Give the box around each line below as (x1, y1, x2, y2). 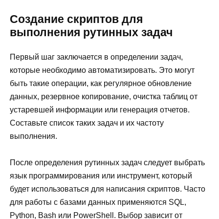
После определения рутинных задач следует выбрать (10, 158, 205, 167)
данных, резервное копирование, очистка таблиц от (10, 92, 197, 101)
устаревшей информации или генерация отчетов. (10, 105, 190, 114)
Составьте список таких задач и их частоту (10, 118, 164, 127)
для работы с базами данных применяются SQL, (10, 198, 186, 207)
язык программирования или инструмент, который (10, 172, 192, 180)
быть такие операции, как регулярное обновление (10, 79, 192, 88)
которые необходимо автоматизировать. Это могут (10, 66, 195, 74)
